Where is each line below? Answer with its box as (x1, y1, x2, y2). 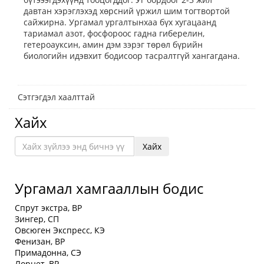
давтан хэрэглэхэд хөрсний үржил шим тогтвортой (24, 5, 230, 16)
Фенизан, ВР (15, 236, 65, 247)
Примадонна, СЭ (15, 247, 81, 258)
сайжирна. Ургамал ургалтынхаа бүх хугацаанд (24, 16, 216, 28)
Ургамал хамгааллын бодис (15, 179, 203, 198)
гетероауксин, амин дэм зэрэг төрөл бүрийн (24, 39, 203, 50)
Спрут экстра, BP (15, 202, 82, 213)
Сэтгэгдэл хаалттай (18, 91, 95, 103)
